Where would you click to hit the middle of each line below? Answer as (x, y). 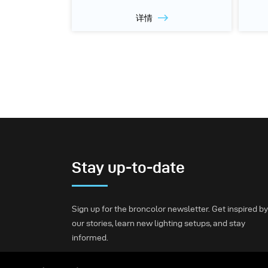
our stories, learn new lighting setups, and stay (159, 223)
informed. (90, 237)
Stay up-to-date (128, 167)
